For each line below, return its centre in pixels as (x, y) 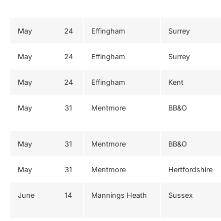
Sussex (181, 195)
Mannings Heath (119, 195)
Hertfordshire (190, 169)
